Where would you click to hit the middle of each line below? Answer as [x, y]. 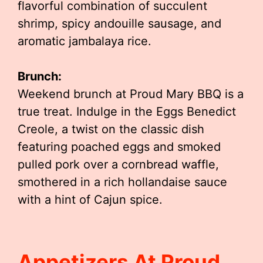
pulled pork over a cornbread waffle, [118, 164]
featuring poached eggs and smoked [119, 147]
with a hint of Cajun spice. [90, 200]
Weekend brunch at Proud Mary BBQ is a [131, 94]
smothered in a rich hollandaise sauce [122, 182]
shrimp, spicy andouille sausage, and [119, 23]
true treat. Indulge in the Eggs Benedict [127, 112]
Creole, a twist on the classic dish [111, 129]
